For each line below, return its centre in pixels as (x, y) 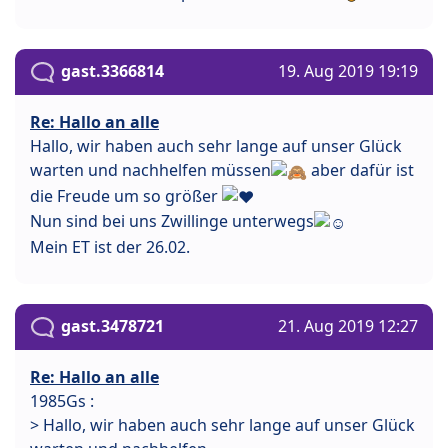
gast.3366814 (112, 70)
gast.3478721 (112, 326)
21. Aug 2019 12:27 (348, 326)
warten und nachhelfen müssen (150, 169)
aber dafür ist (360, 169)
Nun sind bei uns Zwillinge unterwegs (172, 221)
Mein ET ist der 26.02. (110, 247)
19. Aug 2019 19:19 (348, 70)
